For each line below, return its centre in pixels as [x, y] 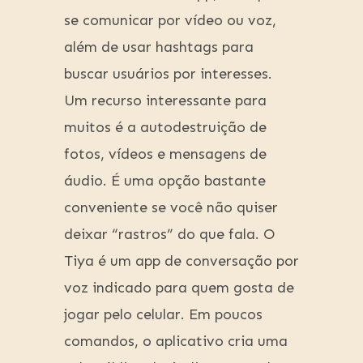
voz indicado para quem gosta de [179, 288]
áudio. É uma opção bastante [165, 181]
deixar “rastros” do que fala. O [169, 235]
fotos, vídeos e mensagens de [165, 154]
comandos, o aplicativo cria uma [176, 342]
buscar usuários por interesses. [168, 74]
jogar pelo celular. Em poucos [163, 315]
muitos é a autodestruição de [165, 128]
